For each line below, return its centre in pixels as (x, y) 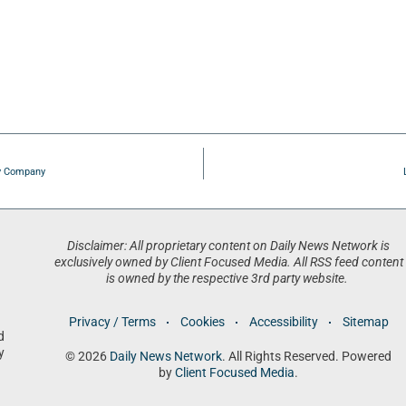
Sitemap (365, 323)
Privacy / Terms (112, 323)
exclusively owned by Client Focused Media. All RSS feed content (228, 263)
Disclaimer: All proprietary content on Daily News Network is (229, 246)
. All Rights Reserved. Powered (307, 357)
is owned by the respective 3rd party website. (229, 279)
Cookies (202, 323)
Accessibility (283, 323)
